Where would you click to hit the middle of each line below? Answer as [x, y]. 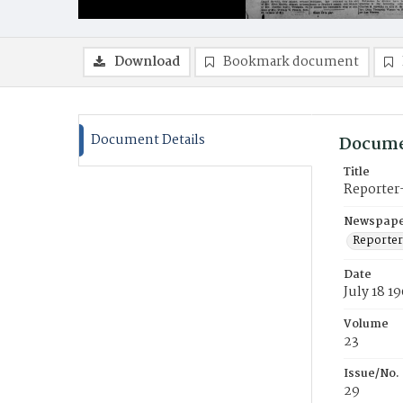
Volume [366, 324]
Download [147, 62]
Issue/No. [372, 374]
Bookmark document [291, 62]
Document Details [148, 140]
